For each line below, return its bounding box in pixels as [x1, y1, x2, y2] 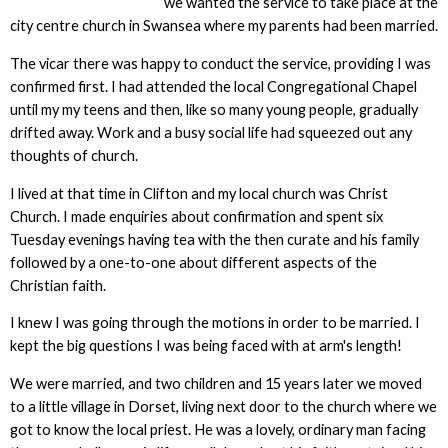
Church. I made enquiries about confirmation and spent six [9, 207, 383, 225]
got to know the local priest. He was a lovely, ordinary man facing [9, 420, 426, 438]
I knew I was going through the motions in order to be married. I [9, 314, 420, 332]
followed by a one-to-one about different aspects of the [9, 253, 377, 271]
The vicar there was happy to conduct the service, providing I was [9, 54, 431, 72]
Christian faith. [9, 276, 106, 294]
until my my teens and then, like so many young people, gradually [9, 100, 418, 118]
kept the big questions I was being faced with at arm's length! [9, 337, 402, 355]
